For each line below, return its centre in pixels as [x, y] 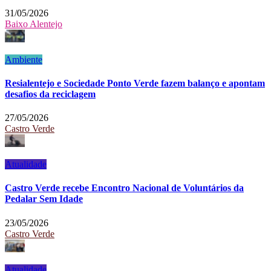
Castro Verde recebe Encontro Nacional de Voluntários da [124, 188]
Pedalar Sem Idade [44, 199]
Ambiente [24, 59]
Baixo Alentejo [34, 24]
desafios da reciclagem [50, 94]
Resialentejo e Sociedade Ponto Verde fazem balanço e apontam [135, 83]
